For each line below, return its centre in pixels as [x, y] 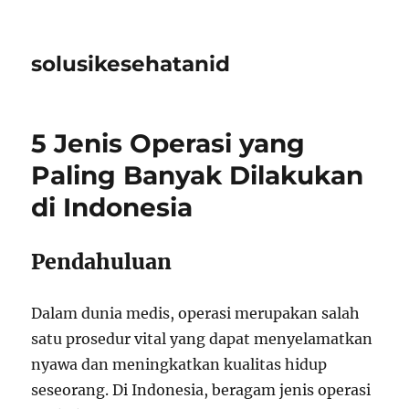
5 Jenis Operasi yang [168, 143]
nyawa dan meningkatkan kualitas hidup [179, 364]
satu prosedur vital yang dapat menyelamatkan [202, 339]
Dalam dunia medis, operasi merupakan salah [196, 313]
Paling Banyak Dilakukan [198, 175]
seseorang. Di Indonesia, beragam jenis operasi [201, 390]
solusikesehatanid [131, 64]
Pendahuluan [102, 262]
